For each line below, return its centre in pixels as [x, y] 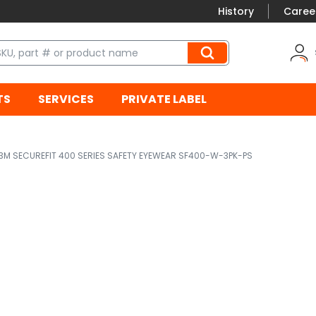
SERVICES [66, 99]
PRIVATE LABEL [164, 99]
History [236, 11]
